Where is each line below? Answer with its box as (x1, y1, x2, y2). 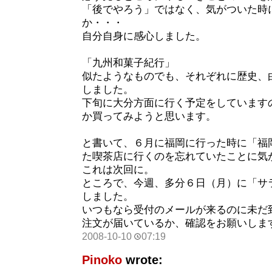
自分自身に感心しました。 (82, 30, 206, 42)
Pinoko (82, 253, 122, 267)
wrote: (122, 253, 163, 267)
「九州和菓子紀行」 (82, 57, 175, 69)
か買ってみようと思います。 (82, 110, 216, 123)
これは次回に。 (82, 164, 154, 176)
